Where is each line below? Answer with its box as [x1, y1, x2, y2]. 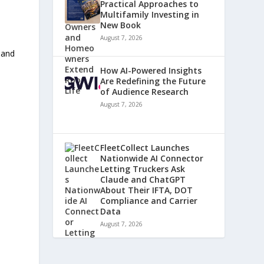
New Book [100, 19, 141, 31]
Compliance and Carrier [100, 195, 198, 206]
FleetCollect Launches [100, 142, 190, 153]
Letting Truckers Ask [100, 163, 186, 174]
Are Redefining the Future [100, 75, 206, 87]
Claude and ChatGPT [100, 174, 186, 185]
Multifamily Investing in [100, 9, 200, 20]
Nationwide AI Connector [100, 153, 204, 164]
